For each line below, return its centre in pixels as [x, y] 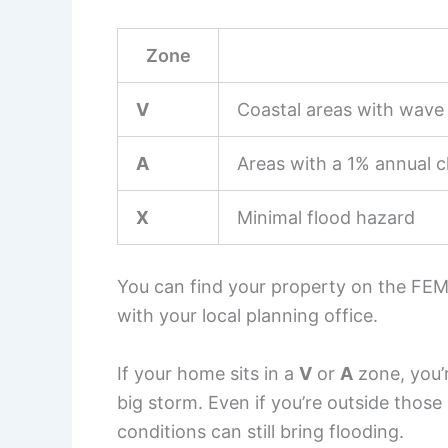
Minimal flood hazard [326, 218]
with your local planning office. [247, 316]
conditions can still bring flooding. [260, 432]
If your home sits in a [208, 374]
